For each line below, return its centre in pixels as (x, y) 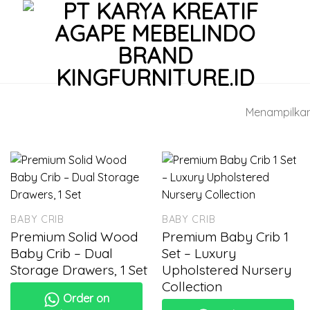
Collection (192, 286)
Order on (85, 299)
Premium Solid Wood (74, 236)
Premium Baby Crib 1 (225, 236)
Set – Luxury (199, 253)
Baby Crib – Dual (62, 253)
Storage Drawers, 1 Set (79, 270)
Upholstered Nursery (226, 270)
